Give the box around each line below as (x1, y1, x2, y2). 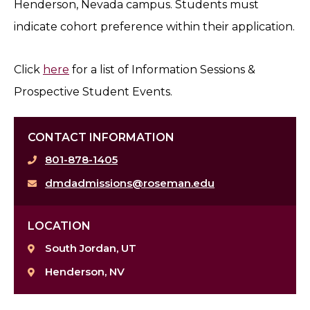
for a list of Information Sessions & (69, 63, 255, 77)
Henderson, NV (45, 265, 125, 279)
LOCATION (28, 219, 91, 233)
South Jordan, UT (45, 241, 136, 255)
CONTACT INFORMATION (28, 131, 174, 145)
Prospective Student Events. (14, 85, 172, 99)
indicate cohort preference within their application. (14, 20, 295, 34)
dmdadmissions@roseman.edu (45, 176, 215, 190)
